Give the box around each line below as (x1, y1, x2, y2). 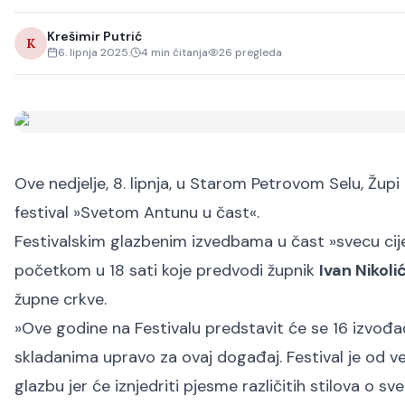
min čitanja (148, 45, 208, 60)
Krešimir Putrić (47, 28, 142, 44)
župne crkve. (14, 288, 107, 310)
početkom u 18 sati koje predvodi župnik (14, 259, 319, 281)
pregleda (232, 45, 282, 60)
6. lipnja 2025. (58, 45, 130, 60)
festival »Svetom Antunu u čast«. (14, 202, 259, 223)
